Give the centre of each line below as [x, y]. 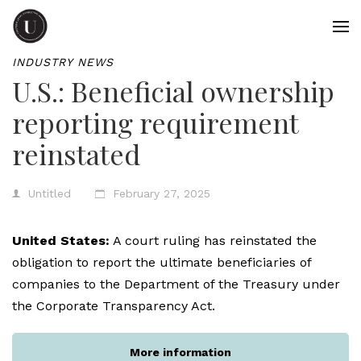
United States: [61, 241]
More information [180, 352]
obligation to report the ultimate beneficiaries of [162, 262]
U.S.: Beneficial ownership [173, 91]
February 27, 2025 [162, 193]
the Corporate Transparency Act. [114, 306]
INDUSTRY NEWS [63, 62]
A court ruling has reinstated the [213, 241]
